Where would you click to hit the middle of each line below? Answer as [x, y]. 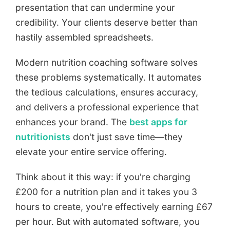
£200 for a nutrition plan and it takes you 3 [106, 192]
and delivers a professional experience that [107, 107]
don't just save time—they [127, 137]
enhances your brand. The [72, 122]
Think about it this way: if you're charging [103, 177]
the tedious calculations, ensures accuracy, [107, 92]
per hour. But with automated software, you [108, 222]
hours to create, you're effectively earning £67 [114, 207]
